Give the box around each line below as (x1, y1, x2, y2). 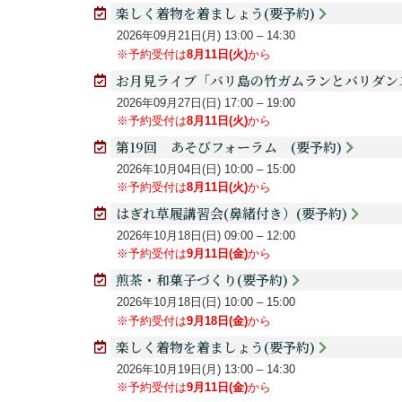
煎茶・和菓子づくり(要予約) (116, 270, 293, 290)
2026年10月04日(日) (116, 162, 221, 176)
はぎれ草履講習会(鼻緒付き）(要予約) (116, 204, 352, 223)
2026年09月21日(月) (116, 29, 221, 43)
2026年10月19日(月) (116, 362, 221, 376)
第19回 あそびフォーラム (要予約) (116, 136, 346, 156)
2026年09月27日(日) (116, 95, 221, 109)
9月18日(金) (186, 313, 248, 328)
